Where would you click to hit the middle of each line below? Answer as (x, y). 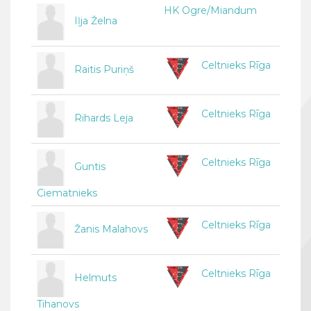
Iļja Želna (96, 21)
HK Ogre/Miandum (210, 10)
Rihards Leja (104, 118)
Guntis (90, 167)
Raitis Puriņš (104, 70)
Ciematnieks (67, 193)
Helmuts (95, 278)
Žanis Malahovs (111, 229)
